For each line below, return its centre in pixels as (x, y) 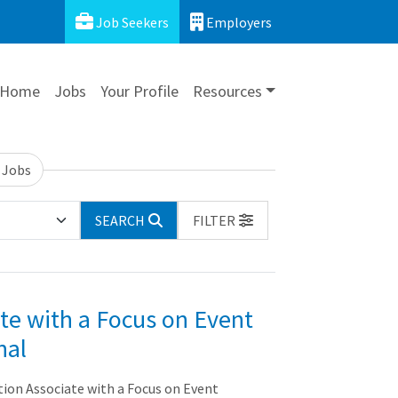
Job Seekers (131, 22)
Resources (227, 91)
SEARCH (120, 220)
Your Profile (139, 91)
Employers (238, 22)
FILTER (214, 220)
